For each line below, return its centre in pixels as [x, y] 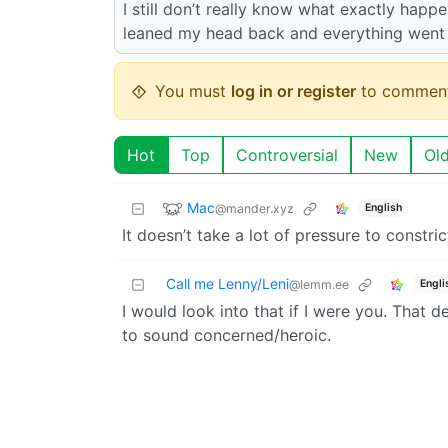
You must [193, 91]
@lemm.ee [319, 285]
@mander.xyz [254, 208]
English [383, 207]
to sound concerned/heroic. [226, 335]
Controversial [287, 155]
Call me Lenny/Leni [227, 284]
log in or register [293, 91]
